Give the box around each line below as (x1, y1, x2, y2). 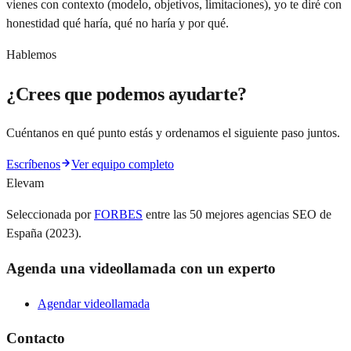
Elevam (6, 176, 44, 190)
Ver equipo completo (71, 157, 174, 172)
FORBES (94, 208, 143, 222)
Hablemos (6, 48, 56, 62)
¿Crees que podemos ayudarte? (6, 84, 247, 105)
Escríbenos (6, 157, 60, 172)
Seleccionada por (6, 208, 91, 222)
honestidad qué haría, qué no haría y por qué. (6, 16, 229, 31)
